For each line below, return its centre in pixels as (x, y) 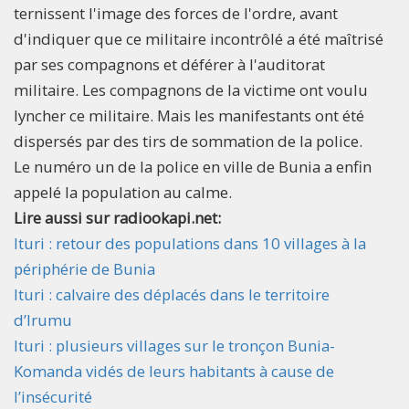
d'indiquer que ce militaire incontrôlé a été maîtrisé (199, 38)
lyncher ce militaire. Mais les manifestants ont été (189, 115)
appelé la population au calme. (123, 192)
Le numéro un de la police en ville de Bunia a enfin (193, 166)
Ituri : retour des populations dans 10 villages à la (190, 243)
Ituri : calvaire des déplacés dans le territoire (172, 294)
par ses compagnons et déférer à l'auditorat (169, 64)
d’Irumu (43, 320)
